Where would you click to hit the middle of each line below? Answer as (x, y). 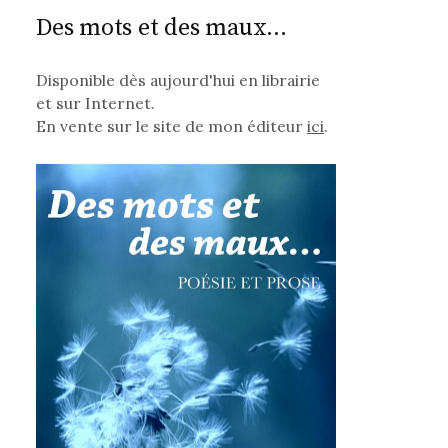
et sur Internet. (96, 103)
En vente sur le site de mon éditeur (172, 126)
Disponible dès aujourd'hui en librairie (178, 80)
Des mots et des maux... (161, 28)
